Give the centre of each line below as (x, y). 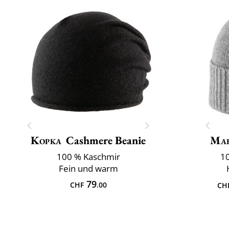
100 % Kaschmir (88, 156)
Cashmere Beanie (106, 140)
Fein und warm (88, 168)
